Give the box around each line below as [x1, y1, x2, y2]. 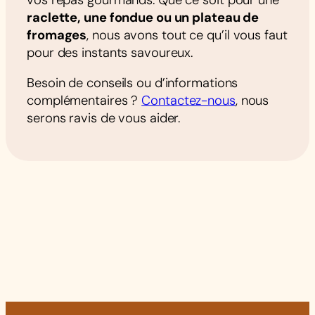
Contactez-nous [141, 92, 236, 110]
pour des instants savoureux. [27, 44, 193, 61]
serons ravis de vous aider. [27, 110, 181, 127]
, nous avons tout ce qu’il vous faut [86, 26, 288, 44]
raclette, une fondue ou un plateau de [27, 8, 259, 26]
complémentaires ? [27, 92, 142, 110]
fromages [27, 26, 87, 44]
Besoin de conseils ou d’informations [27, 75, 238, 92]
